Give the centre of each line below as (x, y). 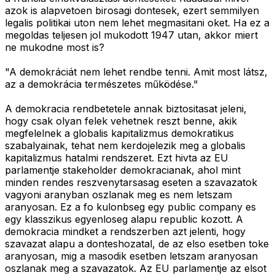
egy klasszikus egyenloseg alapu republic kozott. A (124, 219)
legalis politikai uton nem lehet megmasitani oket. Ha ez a (137, 23)
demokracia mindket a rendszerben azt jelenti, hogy (125, 232)
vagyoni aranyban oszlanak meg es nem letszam (118, 195)
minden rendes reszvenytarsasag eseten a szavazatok (131, 183)
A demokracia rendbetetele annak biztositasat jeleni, (126, 109)
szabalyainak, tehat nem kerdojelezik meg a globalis (125, 146)
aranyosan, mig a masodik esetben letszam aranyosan (131, 256)
